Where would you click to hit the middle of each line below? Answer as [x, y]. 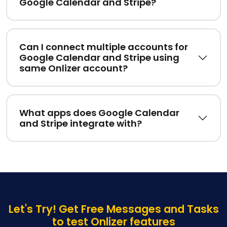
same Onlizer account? [73, 68]
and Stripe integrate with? [81, 124]
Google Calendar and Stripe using [99, 58]
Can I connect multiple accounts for [104, 47]
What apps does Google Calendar [99, 113]
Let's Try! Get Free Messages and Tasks [113, 209]
